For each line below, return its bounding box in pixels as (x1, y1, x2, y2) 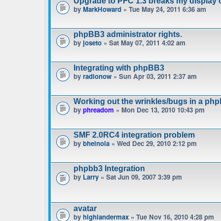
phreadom (83, 105, 114, 114)
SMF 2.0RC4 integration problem (74, 131, 195, 139)
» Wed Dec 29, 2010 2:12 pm (110, 139, 197, 148)
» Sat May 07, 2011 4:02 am (102, 38, 185, 47)
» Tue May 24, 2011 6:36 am (121, 4, 206, 14)
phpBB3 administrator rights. (74, 30, 182, 38)
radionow (83, 72, 111, 81)
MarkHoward (83, 4, 121, 14)
